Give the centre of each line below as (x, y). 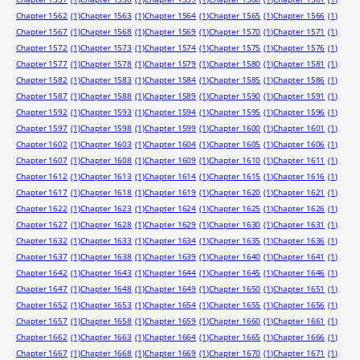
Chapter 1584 (171, 80)
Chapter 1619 (171, 192)
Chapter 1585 (235, 80)
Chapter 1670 (235, 353)
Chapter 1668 (106, 353)
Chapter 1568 (106, 31)
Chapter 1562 (42, 15)
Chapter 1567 (42, 31)
